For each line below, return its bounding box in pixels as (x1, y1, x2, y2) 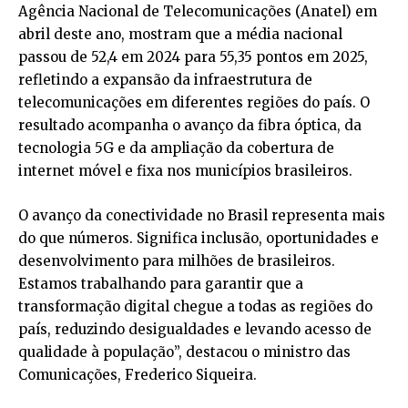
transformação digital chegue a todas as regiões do (18, 298, 372, 316)
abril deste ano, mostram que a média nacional (18, 25, 342, 44)
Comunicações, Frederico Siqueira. (18, 366, 257, 384)
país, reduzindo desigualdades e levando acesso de (18, 321, 372, 339)
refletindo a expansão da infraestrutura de (18, 71, 312, 89)
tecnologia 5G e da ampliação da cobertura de (18, 139, 334, 158)
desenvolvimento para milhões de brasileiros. (18, 252, 335, 270)
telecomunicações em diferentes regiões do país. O (18, 94, 370, 112)
